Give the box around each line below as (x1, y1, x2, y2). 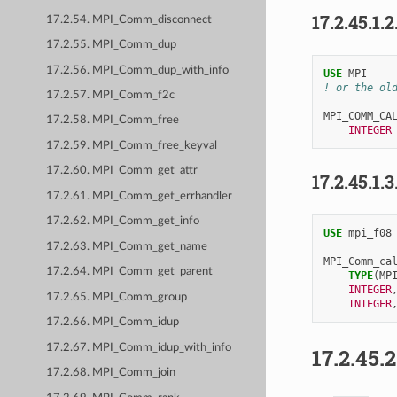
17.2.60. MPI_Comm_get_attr (46, 165, 198, 177)
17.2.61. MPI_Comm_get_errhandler (46, 190, 233, 202)
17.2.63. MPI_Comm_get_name (46, 240, 208, 253)
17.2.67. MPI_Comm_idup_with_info (46, 341, 232, 354)
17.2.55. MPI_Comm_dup (46, 39, 177, 51)
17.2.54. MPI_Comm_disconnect (46, 13, 213, 26)
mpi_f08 (347, 226, 392, 239)
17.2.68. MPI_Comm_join (46, 367, 176, 379)
